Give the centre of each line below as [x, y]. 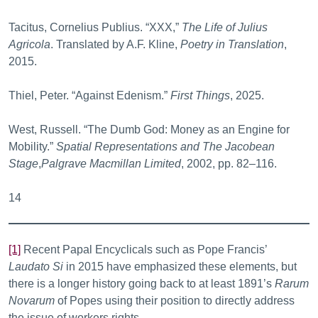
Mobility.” [32, 147]
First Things [200, 95]
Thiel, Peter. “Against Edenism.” [89, 95]
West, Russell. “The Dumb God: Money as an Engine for [149, 130]
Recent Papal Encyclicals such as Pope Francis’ [144, 250]
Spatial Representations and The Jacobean [165, 147]
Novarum [32, 301]
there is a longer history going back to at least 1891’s [142, 284]
